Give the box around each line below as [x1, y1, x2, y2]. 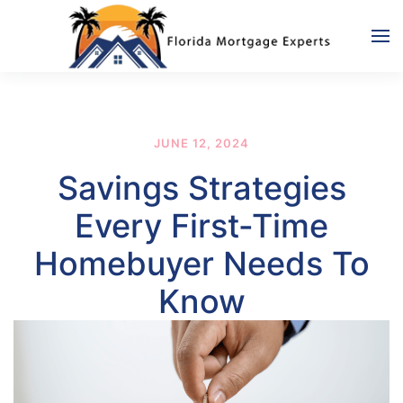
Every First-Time [75, 206, 328, 246]
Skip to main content [40, 42, 183, 60]
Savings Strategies [57, 168, 346, 208]
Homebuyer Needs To [33, 244, 370, 283]
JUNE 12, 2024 [154, 136, 249, 150]
